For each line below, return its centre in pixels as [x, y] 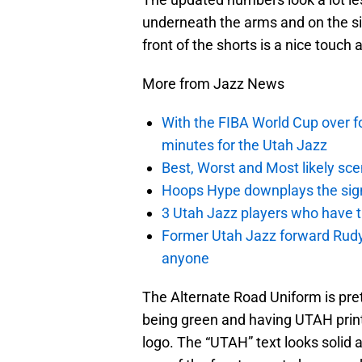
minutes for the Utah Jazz [244, 145]
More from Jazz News [213, 84]
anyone [185, 259]
